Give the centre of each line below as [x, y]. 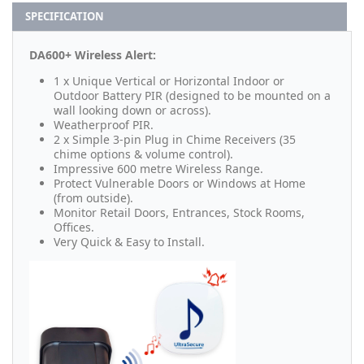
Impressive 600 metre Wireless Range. [158, 169]
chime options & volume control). [143, 154]
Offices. [74, 227]
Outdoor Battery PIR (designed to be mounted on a [192, 96]
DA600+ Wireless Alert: [93, 55]
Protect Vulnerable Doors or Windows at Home [180, 184]
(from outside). [93, 198]
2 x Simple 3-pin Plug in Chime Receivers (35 [175, 140]
